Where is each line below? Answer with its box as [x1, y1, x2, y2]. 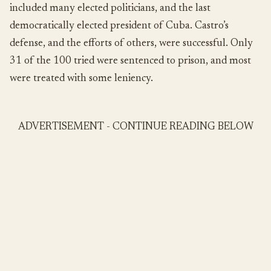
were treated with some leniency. [10, 74, 153, 85]
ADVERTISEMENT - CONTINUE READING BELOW [18, 122, 253, 133]
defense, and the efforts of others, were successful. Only [10, 39, 253, 50]
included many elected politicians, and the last [10, 4, 211, 15]
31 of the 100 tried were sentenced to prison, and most [10, 56, 251, 67]
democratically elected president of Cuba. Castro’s [10, 21, 229, 32]
